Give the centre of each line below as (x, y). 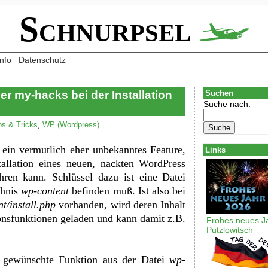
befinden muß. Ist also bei (127, 191)
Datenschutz (42, 60)
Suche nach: (227, 104)
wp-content (45, 191)
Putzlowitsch (230, 230)
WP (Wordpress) (71, 124)
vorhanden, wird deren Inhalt (121, 204)
